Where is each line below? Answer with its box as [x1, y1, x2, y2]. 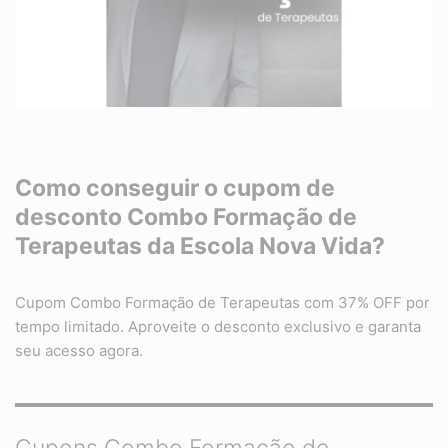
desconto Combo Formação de [15, 203, 357, 232]
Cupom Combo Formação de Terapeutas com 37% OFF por [15, 293, 430, 313]
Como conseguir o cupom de [15, 174, 335, 203]
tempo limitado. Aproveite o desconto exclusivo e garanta [15, 317, 421, 337]
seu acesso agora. [15, 341, 143, 361]
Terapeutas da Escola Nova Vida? [15, 232, 385, 261]
